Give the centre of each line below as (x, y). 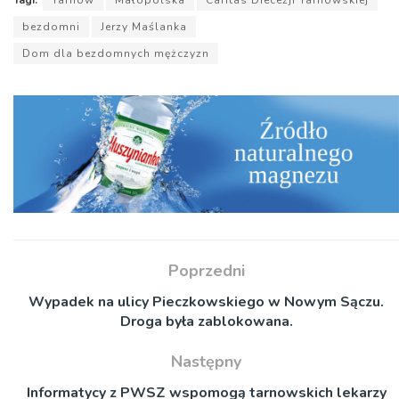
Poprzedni (206, 270)
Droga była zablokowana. (206, 321)
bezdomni (51, 27)
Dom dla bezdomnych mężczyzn (116, 54)
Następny (206, 361)
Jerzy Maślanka (144, 27)
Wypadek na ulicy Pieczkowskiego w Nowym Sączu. (206, 301)
